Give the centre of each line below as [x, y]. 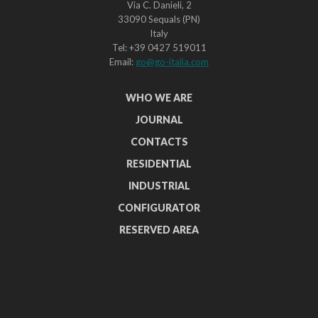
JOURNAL [159, 120]
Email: [122, 62]
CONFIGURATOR [159, 208]
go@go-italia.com [172, 62]
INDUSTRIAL [159, 186]
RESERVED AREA [159, 230]
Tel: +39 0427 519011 [159, 48]
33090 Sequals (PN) [159, 20]
